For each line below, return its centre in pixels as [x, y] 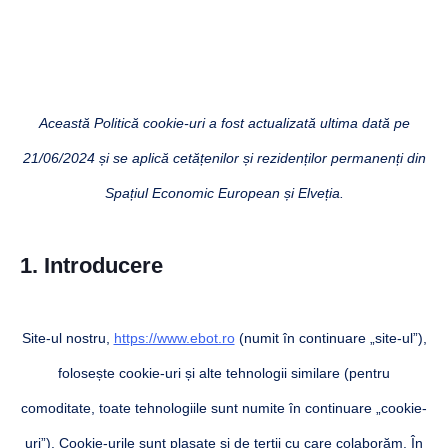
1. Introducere [91, 265]
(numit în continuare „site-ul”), [330, 337]
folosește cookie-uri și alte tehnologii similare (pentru [224, 372]
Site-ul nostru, [67, 337]
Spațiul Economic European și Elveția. [224, 192]
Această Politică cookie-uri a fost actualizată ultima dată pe [224, 122]
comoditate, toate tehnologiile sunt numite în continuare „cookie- [224, 407]
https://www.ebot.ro [174, 337]
